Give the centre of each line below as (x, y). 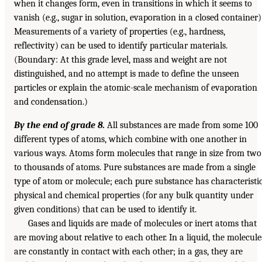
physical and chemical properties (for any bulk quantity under (134, 195)
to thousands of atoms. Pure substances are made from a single (135, 167)
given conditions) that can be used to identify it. (105, 209)
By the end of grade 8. (59, 125)
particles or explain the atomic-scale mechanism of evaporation (136, 87)
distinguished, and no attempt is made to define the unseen (127, 73)
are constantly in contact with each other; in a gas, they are (128, 251)
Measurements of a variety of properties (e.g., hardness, (120, 31)
